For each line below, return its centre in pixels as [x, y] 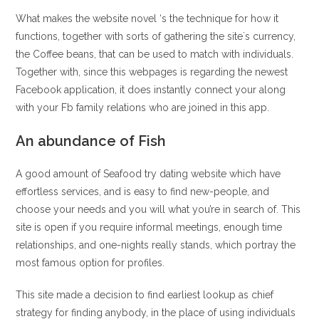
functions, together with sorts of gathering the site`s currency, [156, 36]
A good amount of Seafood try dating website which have [148, 174]
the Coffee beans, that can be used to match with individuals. [155, 54]
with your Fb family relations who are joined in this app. [143, 108]
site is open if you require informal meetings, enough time [149, 227]
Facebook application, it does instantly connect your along [151, 90]
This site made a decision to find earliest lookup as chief [145, 295]
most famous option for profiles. [90, 263]
